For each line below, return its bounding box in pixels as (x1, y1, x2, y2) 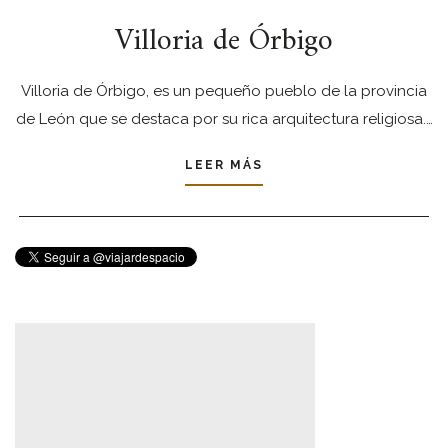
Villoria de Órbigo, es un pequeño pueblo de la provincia (21, 82, 427, 100)
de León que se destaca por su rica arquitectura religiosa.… (15, 110, 433, 128)
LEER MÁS (185, 158, 263, 172)
